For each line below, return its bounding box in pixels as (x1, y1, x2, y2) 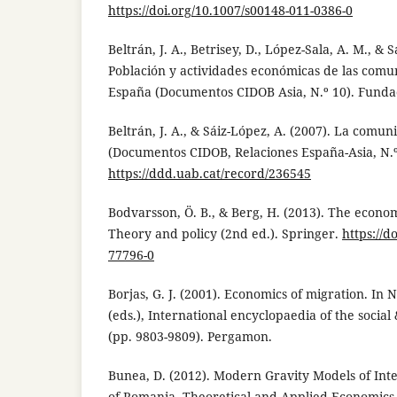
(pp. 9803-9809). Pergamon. (108, 327, 272, 345)
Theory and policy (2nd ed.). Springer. (108, 224, 342, 242)
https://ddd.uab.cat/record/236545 (108, 164, 311, 182)
